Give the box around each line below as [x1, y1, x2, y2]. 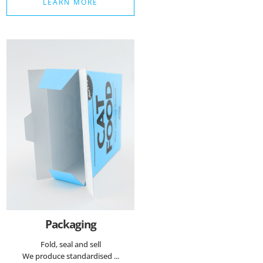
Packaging [45, 217, 96, 232]
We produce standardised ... [22, 250, 119, 261]
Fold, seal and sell [40, 238, 101, 249]
